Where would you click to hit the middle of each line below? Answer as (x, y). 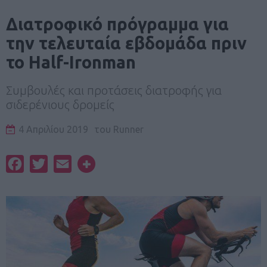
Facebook (44, 164)
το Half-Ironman (71, 62)
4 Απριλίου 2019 (53, 129)
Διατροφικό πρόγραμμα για (117, 24)
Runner (127, 129)
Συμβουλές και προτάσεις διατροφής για (114, 90)
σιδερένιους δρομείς (60, 104)
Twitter (63, 164)
